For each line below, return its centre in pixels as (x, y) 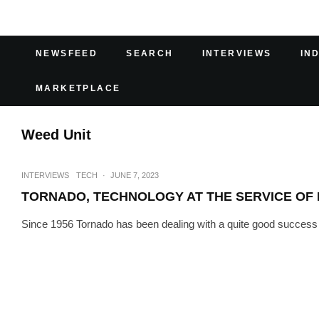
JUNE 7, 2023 (135, 175)
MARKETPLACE (78, 88)
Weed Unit (56, 135)
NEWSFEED (67, 53)
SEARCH (150, 53)
